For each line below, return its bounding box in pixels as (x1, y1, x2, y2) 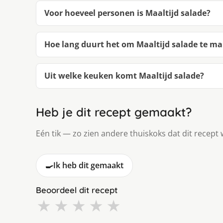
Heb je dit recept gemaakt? (36, 105, 192, 120)
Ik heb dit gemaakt (53, 160, 123, 171)
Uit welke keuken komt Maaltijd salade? (44, 70, 204, 82)
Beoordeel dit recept (36, 185, 117, 196)
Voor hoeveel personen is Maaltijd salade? (44, 7, 211, 19)
